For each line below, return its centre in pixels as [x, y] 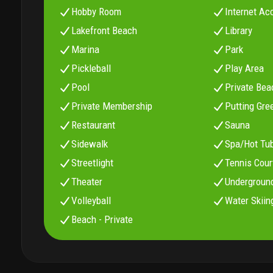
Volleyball [91, 201]
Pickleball [91, 69]
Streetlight [93, 163]
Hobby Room [97, 12]
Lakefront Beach [105, 31]
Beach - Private [102, 220]
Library [239, 31]
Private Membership [112, 106]
